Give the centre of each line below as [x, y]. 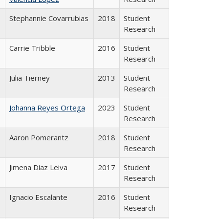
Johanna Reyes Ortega [47, 107]
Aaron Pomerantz [39, 137]
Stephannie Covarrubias [49, 18]
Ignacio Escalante [38, 197]
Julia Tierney [30, 77]
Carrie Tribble [32, 48]
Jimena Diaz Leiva [38, 167]
